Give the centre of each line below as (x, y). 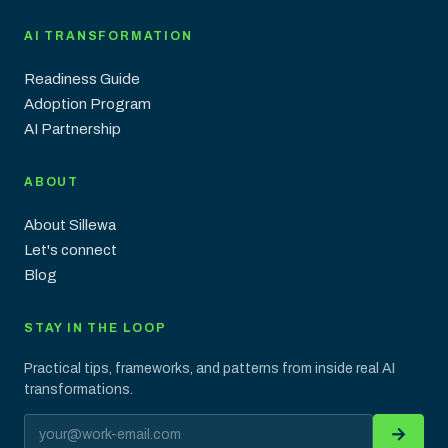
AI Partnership (72, 129)
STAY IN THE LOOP (95, 328)
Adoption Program (87, 104)
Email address (72, 426)
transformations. (78, 390)
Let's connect (70, 250)
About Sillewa (70, 225)
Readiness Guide (82, 79)
